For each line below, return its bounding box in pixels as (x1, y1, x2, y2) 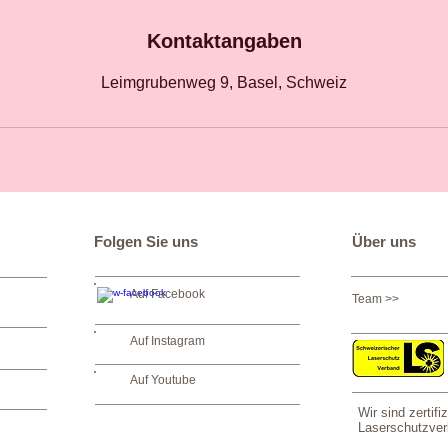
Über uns (352, 233, 416, 250)
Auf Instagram (130, 334, 205, 348)
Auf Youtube (130, 373, 196, 387)
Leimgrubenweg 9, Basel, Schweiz (101, 74, 347, 91)
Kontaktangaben (146, 30, 302, 52)
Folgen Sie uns (94, 233, 198, 250)
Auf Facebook (130, 287, 205, 301)
